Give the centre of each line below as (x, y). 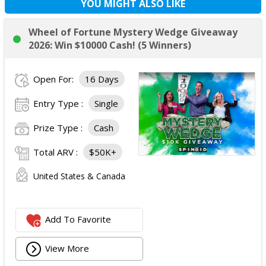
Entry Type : (59, 103)
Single (106, 103)
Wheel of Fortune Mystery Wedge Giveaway (133, 32)
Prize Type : (59, 128)
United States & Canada (79, 176)
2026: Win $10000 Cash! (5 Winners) (110, 45)
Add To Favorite (78, 219)
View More (67, 248)
